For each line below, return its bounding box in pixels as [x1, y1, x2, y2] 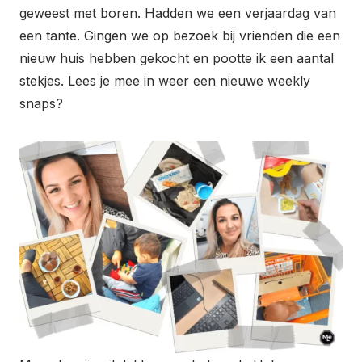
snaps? [19, 95, 63, 112]
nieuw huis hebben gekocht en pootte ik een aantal [19, 49, 334, 66]
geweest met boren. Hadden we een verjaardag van [19, 4, 336, 21]
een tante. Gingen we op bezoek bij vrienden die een [19, 27, 340, 44]
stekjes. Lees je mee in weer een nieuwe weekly [19, 72, 310, 89]
